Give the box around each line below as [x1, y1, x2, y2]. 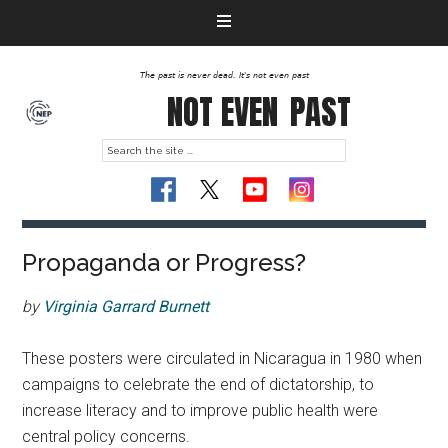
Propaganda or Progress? [22, 248, 307, 277]
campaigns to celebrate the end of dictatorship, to [22, 375, 375, 394]
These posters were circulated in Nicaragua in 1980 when [22, 349, 423, 368]
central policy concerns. [22, 427, 191, 446]
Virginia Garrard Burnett [43, 297, 210, 316]
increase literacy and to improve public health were [22, 401, 379, 420]
